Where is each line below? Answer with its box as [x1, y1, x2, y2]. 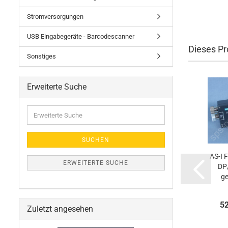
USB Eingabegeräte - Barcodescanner [27, 33, 134, 40]
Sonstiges [27, 52, 56, 60]
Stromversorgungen [27, 13, 83, 20]
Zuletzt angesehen [27, 204, 93, 214]
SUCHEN [82, 136, 110, 144]
